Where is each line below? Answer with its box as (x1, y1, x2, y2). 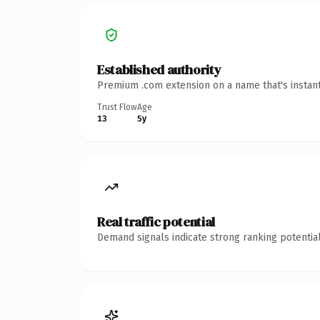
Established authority (97, 60, 221, 79)
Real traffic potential (97, 212, 215, 231)
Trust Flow (97, 101, 137, 112)
